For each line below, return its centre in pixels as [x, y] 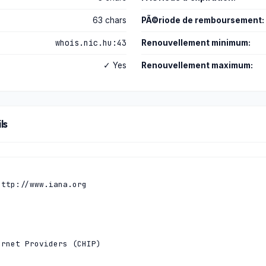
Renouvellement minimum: [196, 43]
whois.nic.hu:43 [91, 43]
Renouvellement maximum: [197, 65]
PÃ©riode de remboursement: [202, 20]
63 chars [110, 20]
